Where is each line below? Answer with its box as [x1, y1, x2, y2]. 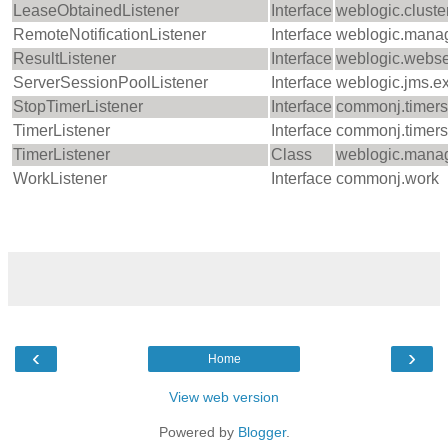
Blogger [237, 424, 286, 441]
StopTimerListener [13, 98, 143, 116]
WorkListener [13, 170, 107, 188]
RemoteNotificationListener [13, 26, 206, 44]
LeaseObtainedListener [13, 2, 179, 20]
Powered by [158, 424, 238, 441]
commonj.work [336, 170, 439, 188]
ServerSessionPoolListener [13, 74, 208, 92]
